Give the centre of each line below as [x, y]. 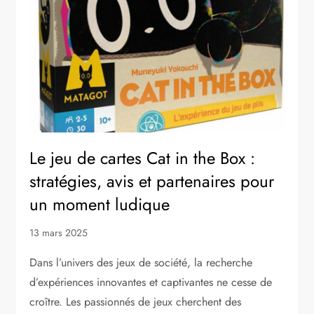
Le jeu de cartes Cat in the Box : [143, 158]
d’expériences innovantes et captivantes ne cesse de [151, 282]
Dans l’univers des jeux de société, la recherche [141, 263]
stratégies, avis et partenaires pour [152, 182]
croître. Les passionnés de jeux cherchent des [136, 302]
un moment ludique [100, 205]
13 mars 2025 [59, 233]
